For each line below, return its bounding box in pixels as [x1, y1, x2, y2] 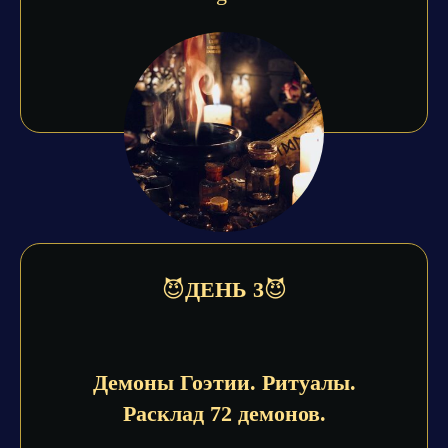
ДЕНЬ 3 [184, 277, 264, 302]
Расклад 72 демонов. [122, 401, 326, 426]
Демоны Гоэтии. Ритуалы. [92, 370, 356, 395]
